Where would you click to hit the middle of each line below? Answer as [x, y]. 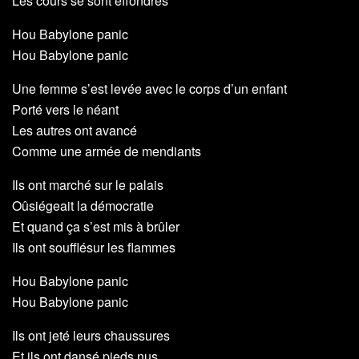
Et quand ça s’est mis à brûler [96, 227]
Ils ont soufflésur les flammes [94, 248]
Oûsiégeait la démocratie [83, 206]
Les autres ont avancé [75, 131]
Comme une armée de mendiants [107, 151]
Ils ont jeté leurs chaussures [91, 336]
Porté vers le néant [65, 110]
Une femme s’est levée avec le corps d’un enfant [149, 89]
